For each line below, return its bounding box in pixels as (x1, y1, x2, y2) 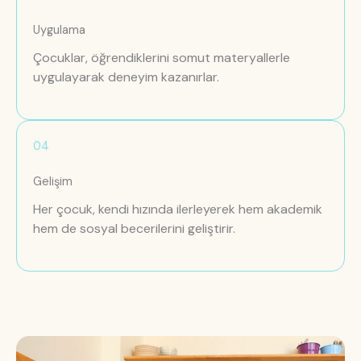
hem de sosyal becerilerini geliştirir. (33, 220, 235, 237)
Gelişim (33, 174, 73, 189)
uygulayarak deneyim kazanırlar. (33, 68, 219, 85)
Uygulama (33, 23, 85, 38)
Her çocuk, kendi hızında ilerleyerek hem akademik (33, 201, 322, 218)
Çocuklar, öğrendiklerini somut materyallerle (33, 49, 290, 66)
